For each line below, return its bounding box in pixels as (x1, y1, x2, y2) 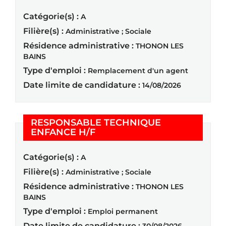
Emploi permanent (88, 206, 158, 216)
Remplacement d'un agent (88, 66, 188, 75)
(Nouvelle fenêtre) (95, 126, 179, 137)
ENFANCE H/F (31, 126, 95, 138)
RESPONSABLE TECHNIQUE (31, 117, 161, 128)
